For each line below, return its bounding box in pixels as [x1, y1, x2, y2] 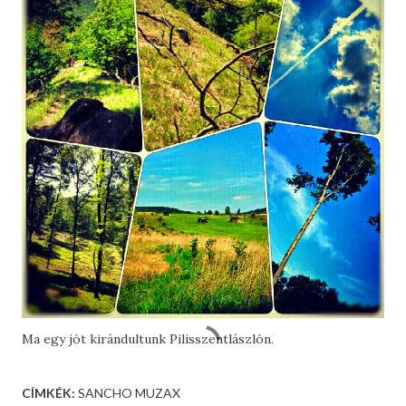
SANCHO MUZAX [78, 385, 180, 401]
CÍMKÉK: [22, 385, 75, 401]
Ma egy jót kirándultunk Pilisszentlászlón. [22, 331, 274, 347]
